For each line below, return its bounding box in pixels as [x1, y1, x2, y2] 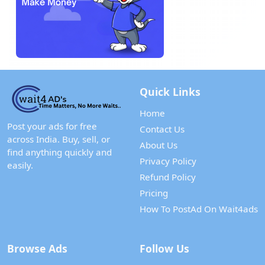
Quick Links [140, 85, 201, 99]
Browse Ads [7, 241, 67, 256]
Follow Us [140, 241, 189, 256]
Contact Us [140, 123, 185, 135]
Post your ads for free [7, 120, 97, 132]
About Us [140, 139, 177, 151]
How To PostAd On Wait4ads [140, 203, 258, 215]
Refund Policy [140, 171, 196, 183]
